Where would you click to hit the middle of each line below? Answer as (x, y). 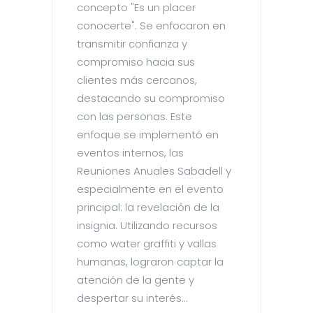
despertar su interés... (132, 298)
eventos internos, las (130, 153)
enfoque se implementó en (148, 135)
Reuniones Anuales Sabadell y (154, 171)
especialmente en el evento (150, 189)
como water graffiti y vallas (147, 244)
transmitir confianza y (132, 44)
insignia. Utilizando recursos (147, 226)
